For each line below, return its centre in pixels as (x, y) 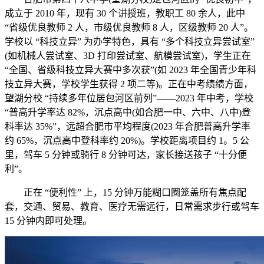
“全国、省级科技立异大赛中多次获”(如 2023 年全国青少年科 (131, 70)
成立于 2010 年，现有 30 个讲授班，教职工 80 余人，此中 (125, 13)
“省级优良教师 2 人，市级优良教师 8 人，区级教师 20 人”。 (129, 27)
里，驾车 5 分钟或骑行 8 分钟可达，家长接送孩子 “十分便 (126, 155)
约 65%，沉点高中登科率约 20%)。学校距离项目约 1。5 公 (127, 141)
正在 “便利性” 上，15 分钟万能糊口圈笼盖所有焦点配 (126, 192)
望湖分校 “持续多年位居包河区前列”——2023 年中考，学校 (129, 98)
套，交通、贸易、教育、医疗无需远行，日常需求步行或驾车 (132, 207)
